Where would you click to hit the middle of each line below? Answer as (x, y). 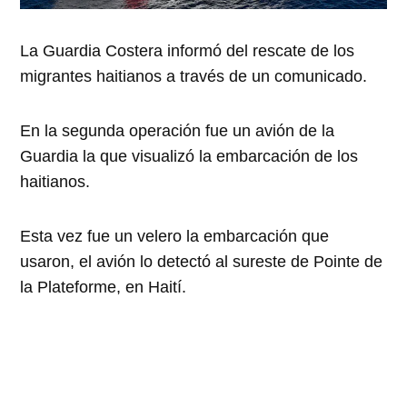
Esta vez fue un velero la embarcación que (175, 237)
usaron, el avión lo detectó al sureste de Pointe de (202, 262)
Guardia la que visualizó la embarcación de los (189, 157)
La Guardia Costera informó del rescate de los (188, 51)
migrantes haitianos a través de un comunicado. (194, 77)
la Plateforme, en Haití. (104, 288)
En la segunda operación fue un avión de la (178, 131)
